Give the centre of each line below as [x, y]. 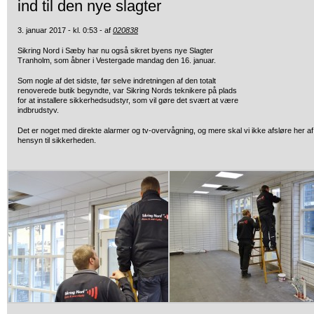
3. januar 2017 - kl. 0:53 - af [65, 30]
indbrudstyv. [38, 110]
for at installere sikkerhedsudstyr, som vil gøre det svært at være [128, 100]
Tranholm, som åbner [54, 60]
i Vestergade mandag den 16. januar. [153, 60]
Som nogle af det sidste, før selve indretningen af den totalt [117, 81]
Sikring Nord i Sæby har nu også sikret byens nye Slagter [115, 50]
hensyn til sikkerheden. [57, 140]
